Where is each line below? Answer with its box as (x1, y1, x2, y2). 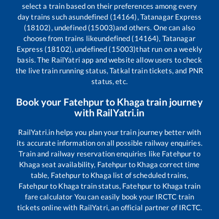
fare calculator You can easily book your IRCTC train (24, 192, 195, 201)
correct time (157, 160, 200, 169)
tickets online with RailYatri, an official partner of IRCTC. (17, 203, 202, 212)
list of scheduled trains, (111, 171, 189, 180)
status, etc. (91, 77, 128, 86)
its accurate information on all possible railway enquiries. (17, 138, 202, 148)
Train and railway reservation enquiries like (19, 149, 162, 158)
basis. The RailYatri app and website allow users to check (17, 55, 202, 65)
